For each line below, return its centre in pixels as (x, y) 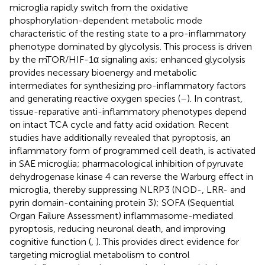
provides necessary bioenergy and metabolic (103, 72)
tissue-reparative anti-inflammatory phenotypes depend (128, 111)
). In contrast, (215, 98)
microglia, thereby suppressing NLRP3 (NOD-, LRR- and (127, 189)
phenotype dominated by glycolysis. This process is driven (131, 46)
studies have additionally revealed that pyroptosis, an (120, 137)
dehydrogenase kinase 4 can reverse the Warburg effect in (131, 176)
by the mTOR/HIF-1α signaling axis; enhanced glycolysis (127, 59)
